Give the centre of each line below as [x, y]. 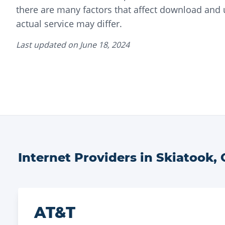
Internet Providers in [87, 157]
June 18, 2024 [105, 45]
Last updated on [48, 45]
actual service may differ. [69, 24]
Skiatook [185, 157]
